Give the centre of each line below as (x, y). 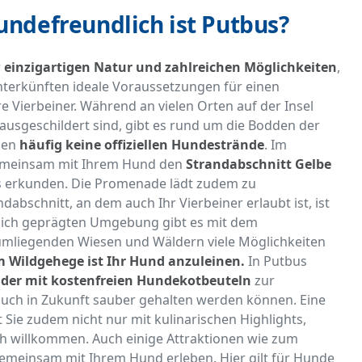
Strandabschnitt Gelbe (259, 164)
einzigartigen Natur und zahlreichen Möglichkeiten (170, 67)
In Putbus (276, 261)
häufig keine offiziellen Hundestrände (142, 145)
